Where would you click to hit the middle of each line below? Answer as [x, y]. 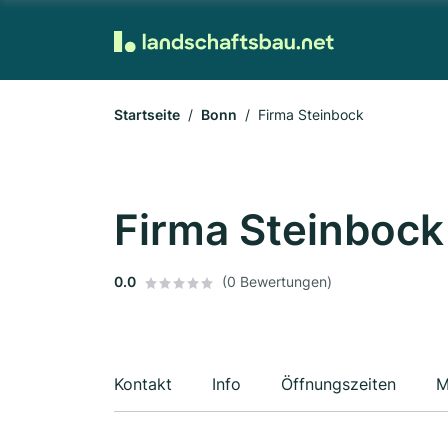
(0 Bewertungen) [277, 281]
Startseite [147, 114]
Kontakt [143, 384]
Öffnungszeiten [338, 384]
